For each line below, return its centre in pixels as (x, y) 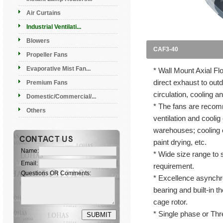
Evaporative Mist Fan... (58, 69)
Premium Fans (47, 83)
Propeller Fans (47, 55)
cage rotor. (170, 202)
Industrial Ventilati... (54, 27)
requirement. (173, 166)
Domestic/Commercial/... (61, 97)
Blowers (38, 41)
